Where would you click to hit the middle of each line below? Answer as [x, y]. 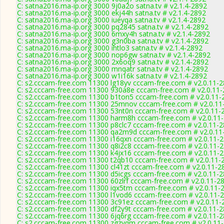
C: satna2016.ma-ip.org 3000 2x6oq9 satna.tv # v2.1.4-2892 [113, 62]
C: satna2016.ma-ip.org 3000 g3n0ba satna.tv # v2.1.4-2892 [113, 41]
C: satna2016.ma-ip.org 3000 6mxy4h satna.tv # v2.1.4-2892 [113, 34]
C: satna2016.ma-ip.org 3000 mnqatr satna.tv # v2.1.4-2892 [112, 69]
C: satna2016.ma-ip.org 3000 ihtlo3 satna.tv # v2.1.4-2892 [110, 48]
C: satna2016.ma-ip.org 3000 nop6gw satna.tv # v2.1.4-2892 [114, 55]
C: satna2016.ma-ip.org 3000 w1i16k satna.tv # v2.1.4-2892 [112, 76]
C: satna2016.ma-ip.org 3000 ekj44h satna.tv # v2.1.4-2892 [111, 13]
